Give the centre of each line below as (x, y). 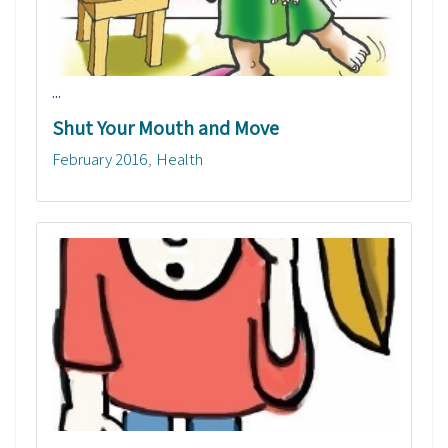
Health (179, 158)
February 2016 (100, 158)
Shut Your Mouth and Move (165, 127)
